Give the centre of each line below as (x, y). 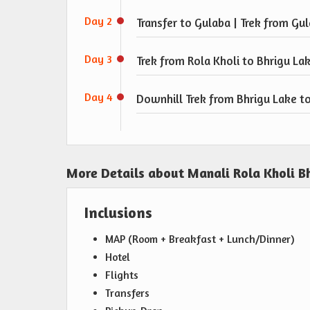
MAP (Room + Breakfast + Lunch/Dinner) (200, 239)
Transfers (127, 293)
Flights (122, 275)
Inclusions (118, 213)
